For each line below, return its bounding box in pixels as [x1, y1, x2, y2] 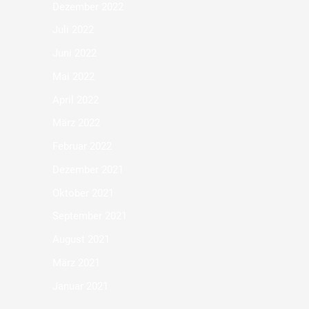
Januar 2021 [52, 279, 108, 292]
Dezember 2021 [52, 163, 123, 176]
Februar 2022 [52, 140, 112, 152]
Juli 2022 [52, 23, 94, 37]
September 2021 [52, 210, 127, 223]
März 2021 [52, 256, 100, 269]
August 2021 [52, 233, 110, 246]
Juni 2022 [52, 47, 97, 59]
